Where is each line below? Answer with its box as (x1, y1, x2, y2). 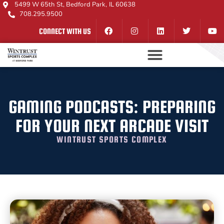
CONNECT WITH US (39, 26, 91, 35)
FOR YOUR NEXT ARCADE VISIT (15, 115, 208, 135)
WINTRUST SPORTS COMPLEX (56, 134, 167, 144)
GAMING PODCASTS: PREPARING (8, 96, 215, 116)
